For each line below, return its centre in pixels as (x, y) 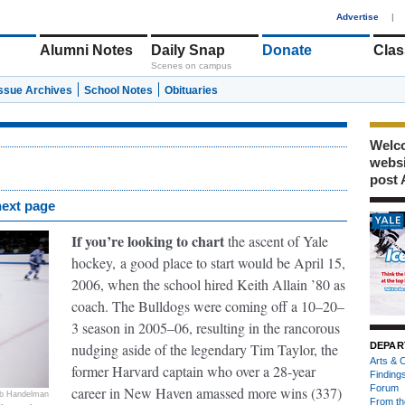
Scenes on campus (191, 66)
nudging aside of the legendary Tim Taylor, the (205, 349)
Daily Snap (188, 50)
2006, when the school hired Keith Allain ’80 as (208, 284)
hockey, (94, 263)
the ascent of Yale (278, 241)
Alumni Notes (86, 50)
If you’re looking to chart (150, 241)
